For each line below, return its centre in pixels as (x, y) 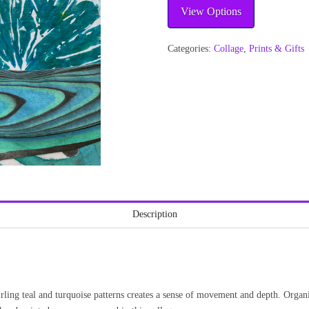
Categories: (191, 49)
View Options (211, 11)
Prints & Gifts (277, 49)
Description (154, 214)
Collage (229, 49)
